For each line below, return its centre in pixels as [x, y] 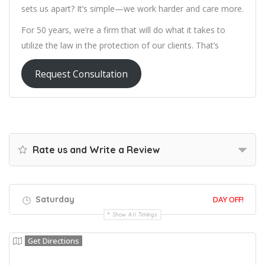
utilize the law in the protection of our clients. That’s [120, 46]
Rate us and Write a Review [95, 150]
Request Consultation [81, 74]
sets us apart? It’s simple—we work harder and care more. [132, 9]
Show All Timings [135, 215]
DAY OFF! [228, 200]
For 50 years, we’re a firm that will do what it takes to [123, 30]
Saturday [54, 200]
